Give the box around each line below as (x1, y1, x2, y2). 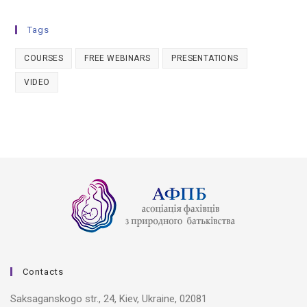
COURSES (24, 53, 64, 63)
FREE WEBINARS (84, 53, 151, 63)
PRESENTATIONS (171, 53, 238, 63)
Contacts (23, 266, 64, 277)
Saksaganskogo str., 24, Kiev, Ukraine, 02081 (10, 292, 207, 305)
